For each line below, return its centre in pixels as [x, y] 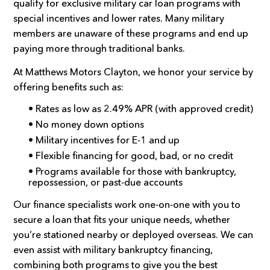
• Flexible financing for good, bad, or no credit [131, 156]
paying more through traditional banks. [99, 49]
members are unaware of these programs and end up [131, 33]
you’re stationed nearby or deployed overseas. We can [133, 235]
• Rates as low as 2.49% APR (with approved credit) [141, 109]
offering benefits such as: [69, 87]
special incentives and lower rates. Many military [119, 18]
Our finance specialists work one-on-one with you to [127, 205]
